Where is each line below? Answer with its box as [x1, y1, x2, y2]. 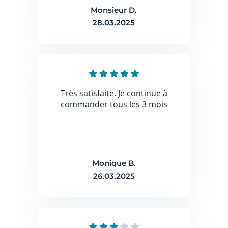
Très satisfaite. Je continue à [60, 88, 167, 99]
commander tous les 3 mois [60, 99, 167, 110]
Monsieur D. [91, 5, 137, 15]
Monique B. [92, 158, 136, 168]
